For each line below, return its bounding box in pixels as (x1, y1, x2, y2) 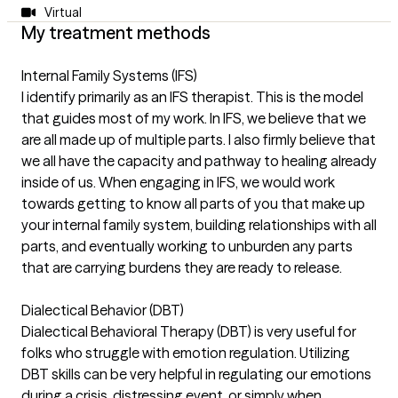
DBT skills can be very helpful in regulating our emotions (21, 365, 371, 384)
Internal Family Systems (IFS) (21, 67, 197, 85)
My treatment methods (21, 21, 211, 44)
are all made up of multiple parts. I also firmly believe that (21, 131, 376, 149)
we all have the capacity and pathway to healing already (21, 152, 377, 171)
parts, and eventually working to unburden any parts (21, 237, 353, 256)
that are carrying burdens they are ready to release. (21, 259, 342, 277)
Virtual (44, 4, 82, 21)
